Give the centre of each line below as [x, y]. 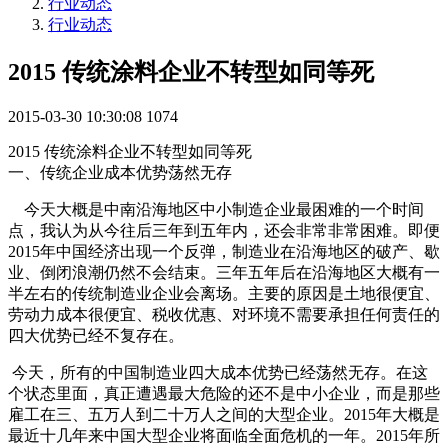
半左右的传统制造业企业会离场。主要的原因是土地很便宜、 [224, 293]
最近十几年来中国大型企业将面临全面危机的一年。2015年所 [224, 435]
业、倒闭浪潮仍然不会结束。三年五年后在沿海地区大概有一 [224, 272]
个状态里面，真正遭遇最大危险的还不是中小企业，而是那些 [224, 393]
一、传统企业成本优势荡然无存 [120, 172]
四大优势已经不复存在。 [96, 335]
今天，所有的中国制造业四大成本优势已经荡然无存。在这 [218, 372]
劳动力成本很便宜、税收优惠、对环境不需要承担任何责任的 [224, 314]
